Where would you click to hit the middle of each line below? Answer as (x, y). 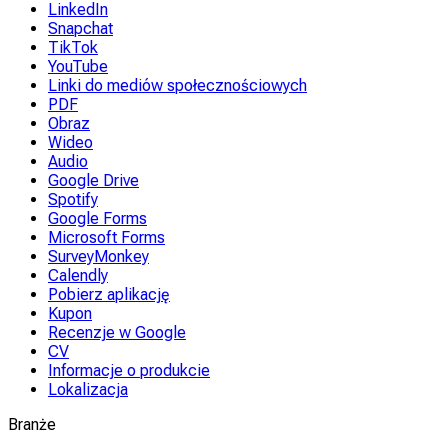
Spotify (73, 199)
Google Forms (97, 218)
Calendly (78, 275)
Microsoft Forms (106, 237)
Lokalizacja (88, 389)
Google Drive (93, 180)
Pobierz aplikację (109, 294)
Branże (32, 424)
